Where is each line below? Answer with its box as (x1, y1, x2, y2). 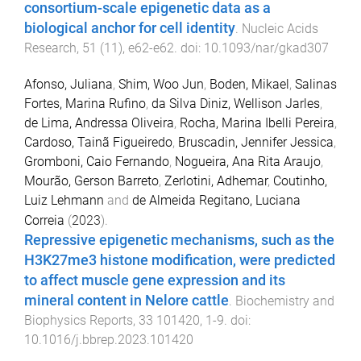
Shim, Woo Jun (118, 76, 204, 92)
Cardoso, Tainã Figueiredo (24, 134, 172, 150)
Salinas (295, 76, 337, 92)
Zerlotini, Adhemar (164, 172, 268, 189)
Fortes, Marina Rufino (24, 95, 146, 111)
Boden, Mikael (210, 76, 289, 92)
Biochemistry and (235, 293, 334, 309)
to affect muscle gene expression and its (24, 272, 285, 288)
